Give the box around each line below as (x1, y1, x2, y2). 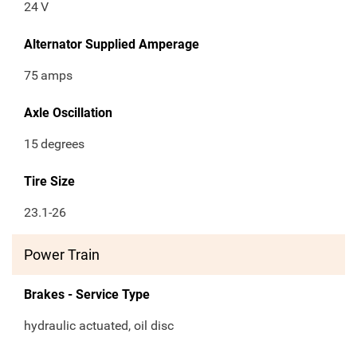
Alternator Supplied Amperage (24, 37, 199, 53)
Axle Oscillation (24, 105, 112, 121)
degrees (41, 136, 85, 152)
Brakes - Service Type (24, 287, 150, 303)
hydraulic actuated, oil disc (24, 318, 174, 334)
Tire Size (24, 174, 75, 190)
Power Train (24, 246, 100, 264)
